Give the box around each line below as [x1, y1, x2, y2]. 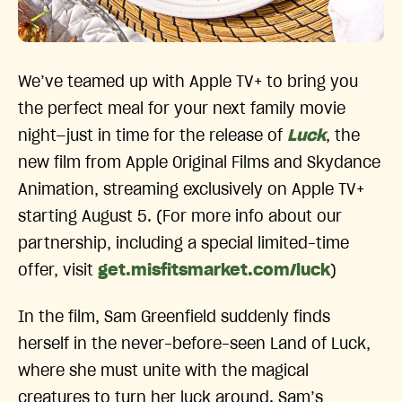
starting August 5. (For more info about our [18, 208, 342, 225]
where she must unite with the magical [18, 363, 309, 380]
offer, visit [18, 262, 98, 279]
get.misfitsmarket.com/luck [98, 262, 330, 279]
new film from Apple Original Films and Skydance [18, 154, 380, 171]
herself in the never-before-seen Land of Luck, [18, 336, 371, 354]
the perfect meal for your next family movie [18, 100, 345, 118]
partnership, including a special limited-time [18, 235, 349, 252]
